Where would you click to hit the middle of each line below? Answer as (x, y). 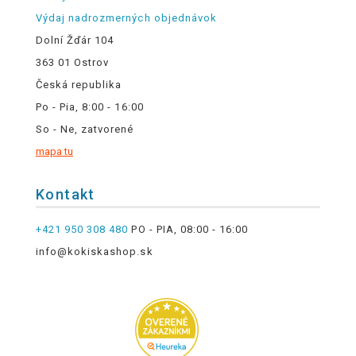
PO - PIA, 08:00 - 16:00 (188, 229)
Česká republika (79, 85)
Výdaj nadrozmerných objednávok (126, 18)
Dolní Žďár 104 (75, 41)
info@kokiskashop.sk (94, 251)
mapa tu (54, 152)
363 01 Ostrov (72, 63)
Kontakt (65, 195)
